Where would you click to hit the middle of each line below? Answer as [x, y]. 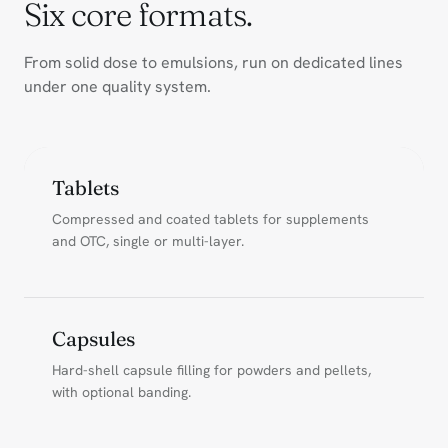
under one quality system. [117, 86]
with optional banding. [121, 391]
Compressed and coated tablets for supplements [210, 218]
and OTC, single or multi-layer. [148, 240]
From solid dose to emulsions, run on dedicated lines [213, 62]
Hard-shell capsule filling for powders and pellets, [211, 369]
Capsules [93, 338]
